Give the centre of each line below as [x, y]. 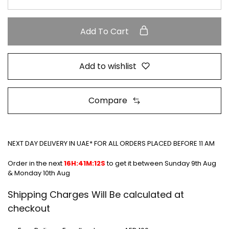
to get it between [135, 163]
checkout [29, 209]
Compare [108, 101]
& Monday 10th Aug [39, 173]
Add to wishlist [108, 66]
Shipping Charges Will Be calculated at [96, 195]
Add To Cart [106, 31]
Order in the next [36, 163]
